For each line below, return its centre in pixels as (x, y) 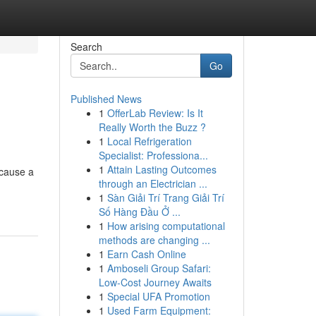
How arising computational (166, 226)
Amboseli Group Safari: (159, 268)
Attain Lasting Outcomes (162, 169)
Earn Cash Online (146, 254)
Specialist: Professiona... (153, 155)
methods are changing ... (154, 240)
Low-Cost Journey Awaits (155, 282)
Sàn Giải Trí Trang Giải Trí (165, 197)
